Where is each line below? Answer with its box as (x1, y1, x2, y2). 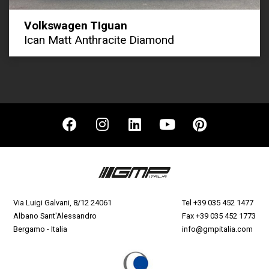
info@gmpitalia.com (181, 224, 253, 234)
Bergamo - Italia (13, 224, 68, 234)
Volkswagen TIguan (24, 18, 127, 32)
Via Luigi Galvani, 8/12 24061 (13, 198, 112, 207)
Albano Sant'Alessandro (13, 211, 97, 220)
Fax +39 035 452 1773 (181, 211, 256, 220)
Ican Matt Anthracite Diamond (24, 32, 174, 47)
